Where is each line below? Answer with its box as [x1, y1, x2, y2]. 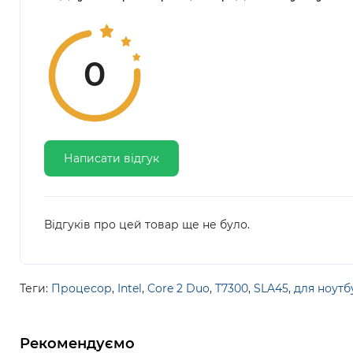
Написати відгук [64, 151, 159, 165]
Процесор [51, 281, 112, 295]
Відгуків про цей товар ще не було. [44, 217, 250, 232]
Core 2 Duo [147, 281, 210, 295]
